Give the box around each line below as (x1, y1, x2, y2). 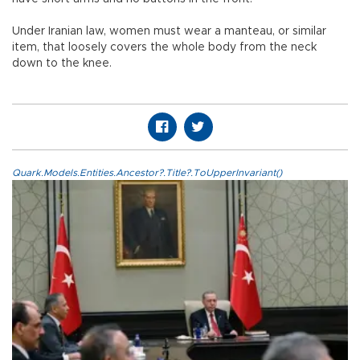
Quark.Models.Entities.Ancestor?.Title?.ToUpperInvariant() (12, 167, 282, 178)
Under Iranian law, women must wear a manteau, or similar (12, 25, 326, 37)
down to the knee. (12, 57, 112, 69)
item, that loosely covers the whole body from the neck (12, 41, 317, 53)
